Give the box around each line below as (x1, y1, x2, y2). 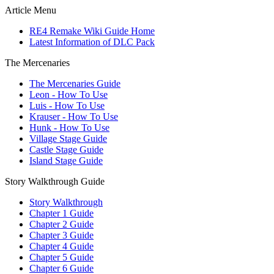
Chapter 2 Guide (29, 219, 94, 229)
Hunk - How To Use (29, 122, 109, 133)
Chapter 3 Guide (29, 230, 94, 240)
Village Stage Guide (29, 133, 107, 144)
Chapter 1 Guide (29, 208, 94, 218)
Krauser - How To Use (29, 111, 118, 122)
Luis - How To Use (29, 100, 105, 111)
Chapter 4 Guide (29, 241, 94, 251)
